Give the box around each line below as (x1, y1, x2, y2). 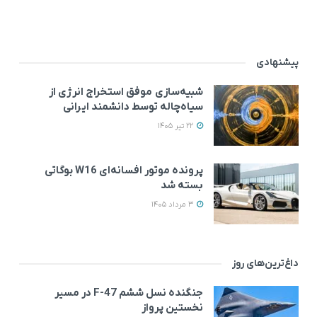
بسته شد (161, 178, 203, 193)
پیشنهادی (256, 56, 299, 70)
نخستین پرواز (142, 301, 203, 316)
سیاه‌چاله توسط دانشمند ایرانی (63, 100, 203, 115)
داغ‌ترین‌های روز (232, 257, 299, 271)
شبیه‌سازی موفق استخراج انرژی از (49, 85, 203, 100)
